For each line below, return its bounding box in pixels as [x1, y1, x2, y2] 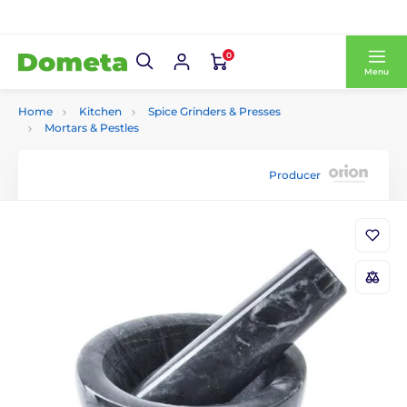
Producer [269, 167, 321, 182]
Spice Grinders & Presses [148, 104, 281, 118]
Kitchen [79, 104, 122, 118]
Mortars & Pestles [45, 121, 139, 134]
